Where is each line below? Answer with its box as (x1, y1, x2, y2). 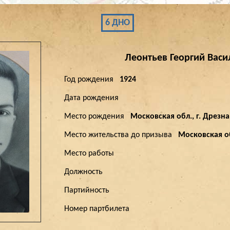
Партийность (64, 186, 113, 195)
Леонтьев (125, 53, 167, 63)
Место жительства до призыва (64, 131, 176, 139)
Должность (64, 168, 107, 176)
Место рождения (64, 112, 128, 121)
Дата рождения (64, 94, 123, 102)
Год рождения (64, 75, 120, 84)
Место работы (64, 149, 118, 158)
